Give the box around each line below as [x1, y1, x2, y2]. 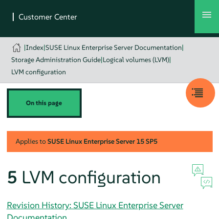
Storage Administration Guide [11, 55, 101, 64]
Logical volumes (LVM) [102, 55, 169, 64]
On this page [26, 99, 63, 107]
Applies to [15, 136, 47, 146]
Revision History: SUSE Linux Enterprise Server [6, 199, 183, 211]
